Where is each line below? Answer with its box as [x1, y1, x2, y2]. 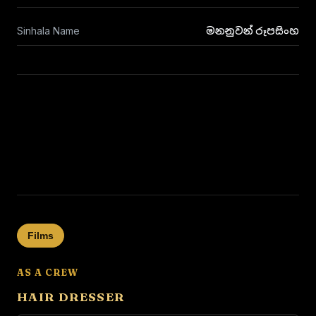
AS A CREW [17, 267, 79, 278]
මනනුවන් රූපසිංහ [206, 25, 299, 37]
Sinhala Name [17, 25, 80, 37]
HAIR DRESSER [17, 289, 125, 304]
